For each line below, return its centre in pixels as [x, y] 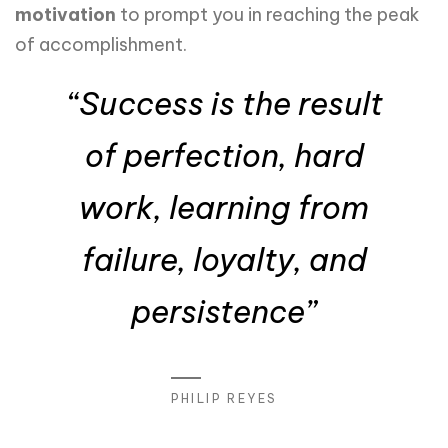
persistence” [224, 311]
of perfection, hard [224, 155]
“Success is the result [224, 103]
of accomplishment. [101, 44]
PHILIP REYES [224, 398]
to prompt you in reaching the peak [268, 14]
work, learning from [224, 207]
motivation [65, 14]
